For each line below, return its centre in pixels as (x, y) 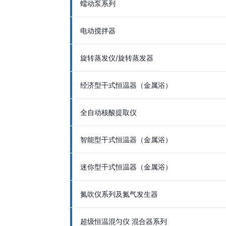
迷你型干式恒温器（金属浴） (126, 167)
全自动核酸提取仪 (108, 112)
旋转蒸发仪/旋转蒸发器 (117, 58)
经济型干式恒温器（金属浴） (126, 85)
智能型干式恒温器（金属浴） (126, 139)
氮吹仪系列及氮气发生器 (119, 194)
